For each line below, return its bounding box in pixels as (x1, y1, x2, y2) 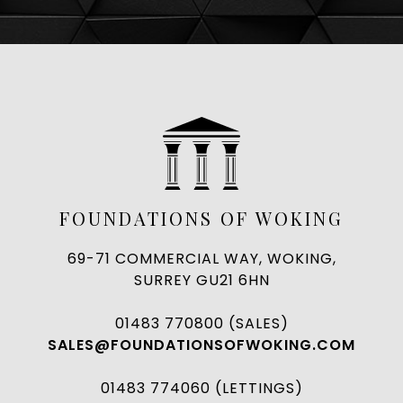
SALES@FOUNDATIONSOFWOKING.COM (48, 335, 355, 355)
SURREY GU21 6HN (133, 270, 270, 291)
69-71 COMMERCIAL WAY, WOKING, (67, 248, 336, 269)
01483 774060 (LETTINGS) (100, 378, 303, 399)
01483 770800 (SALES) (114, 313, 289, 334)
